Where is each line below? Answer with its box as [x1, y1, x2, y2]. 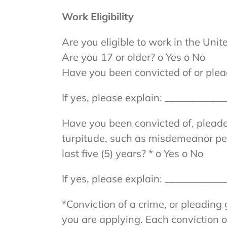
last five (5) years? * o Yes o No [61, 147, 203, 160]
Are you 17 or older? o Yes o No [61, 51, 205, 63]
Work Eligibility [61, 10, 134, 23]
